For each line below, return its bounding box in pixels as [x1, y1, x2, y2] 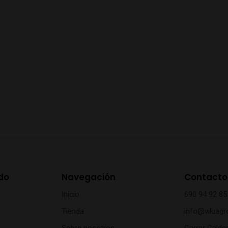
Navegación [62, 170, 116, 183]
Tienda [62, 207, 84, 216]
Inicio [62, 190, 79, 199]
